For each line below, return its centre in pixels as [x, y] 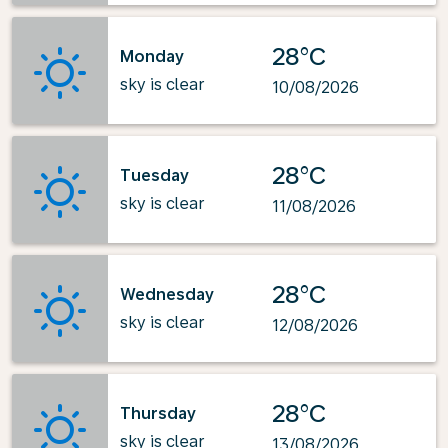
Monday [152, 56]
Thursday [158, 413]
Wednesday [167, 294]
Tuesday [154, 175]
